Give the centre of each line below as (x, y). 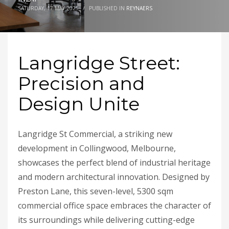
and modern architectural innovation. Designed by (114, 177)
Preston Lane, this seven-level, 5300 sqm (96, 191)
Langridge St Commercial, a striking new (95, 134)
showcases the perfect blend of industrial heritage (114, 163)
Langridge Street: (99, 63)
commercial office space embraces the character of (114, 206)
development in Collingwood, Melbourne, (97, 148)
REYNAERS (139, 8)
